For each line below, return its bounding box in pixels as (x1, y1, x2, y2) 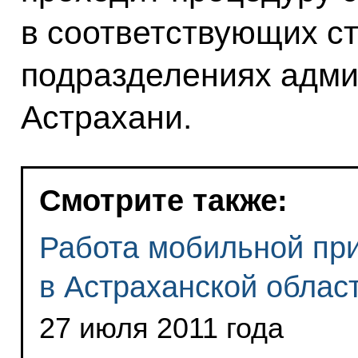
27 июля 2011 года (38, 312, 284, 344)
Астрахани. (20, 98, 192, 136)
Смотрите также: (38, 182, 288, 217)
